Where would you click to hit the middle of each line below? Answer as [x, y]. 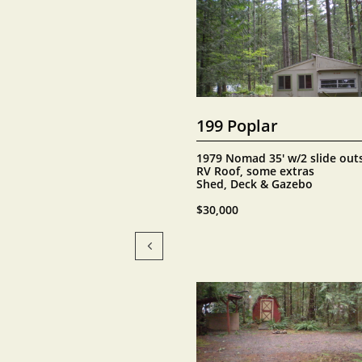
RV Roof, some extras [255, 171]
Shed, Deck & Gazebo [255, 184]
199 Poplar [237, 125]
